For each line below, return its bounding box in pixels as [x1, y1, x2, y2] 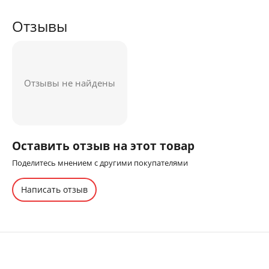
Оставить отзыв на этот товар [12, 138, 195, 154]
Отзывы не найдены [24, 77, 115, 89]
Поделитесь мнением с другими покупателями [12, 157, 188, 168]
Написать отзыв [21, 184, 88, 195]
